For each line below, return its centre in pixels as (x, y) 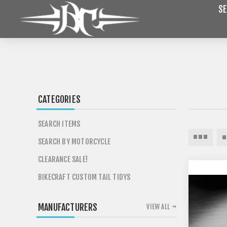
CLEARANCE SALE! (63, 159)
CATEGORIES (59, 99)
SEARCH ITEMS (59, 124)
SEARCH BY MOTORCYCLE (74, 142)
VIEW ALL (158, 207)
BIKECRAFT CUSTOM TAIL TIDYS (84, 177)
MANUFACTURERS (68, 207)
